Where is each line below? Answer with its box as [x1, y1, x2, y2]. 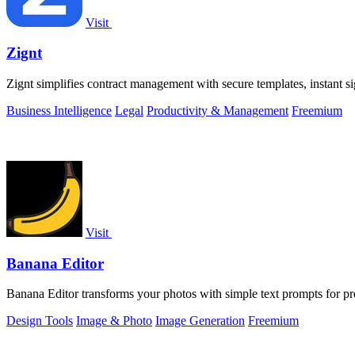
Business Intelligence [6, 103, 112, 117]
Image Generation [155, 314, 245, 328]
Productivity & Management [147, 103, 288, 117]
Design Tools [6, 314, 73, 328]
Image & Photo [76, 314, 152, 328]
